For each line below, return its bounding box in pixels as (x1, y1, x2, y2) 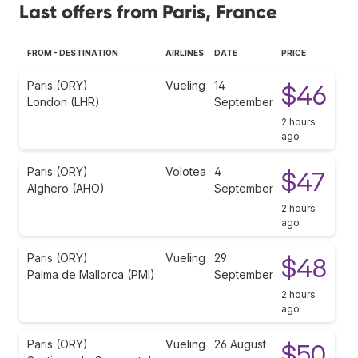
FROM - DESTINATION (27, 47, 118, 58)
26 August (214, 336, 266, 351)
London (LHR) (27, 94, 100, 109)
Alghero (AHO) (27, 181, 105, 195)
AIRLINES (165, 47, 204, 58)
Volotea (165, 164, 206, 178)
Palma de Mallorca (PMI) (27, 267, 155, 281)
